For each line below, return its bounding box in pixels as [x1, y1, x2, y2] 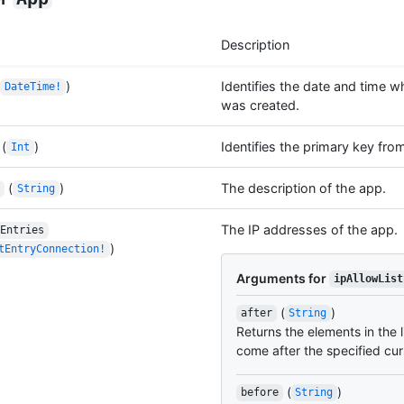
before [240, 386, 279, 399]
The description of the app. [221, 179, 386, 196]
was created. [221, 96, 299, 113]
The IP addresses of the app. [221, 221, 398, 237]
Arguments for [236, 270, 329, 286]
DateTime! [4, 80, 61, 94]
